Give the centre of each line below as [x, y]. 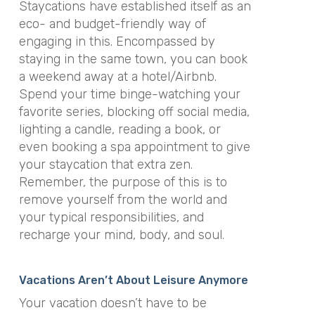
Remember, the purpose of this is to [123, 182]
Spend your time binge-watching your [129, 94]
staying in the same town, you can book [133, 59]
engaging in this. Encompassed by [117, 41]
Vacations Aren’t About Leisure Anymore [133, 281]
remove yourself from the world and [123, 199]
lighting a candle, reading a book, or [120, 129]
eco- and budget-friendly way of [112, 24]
